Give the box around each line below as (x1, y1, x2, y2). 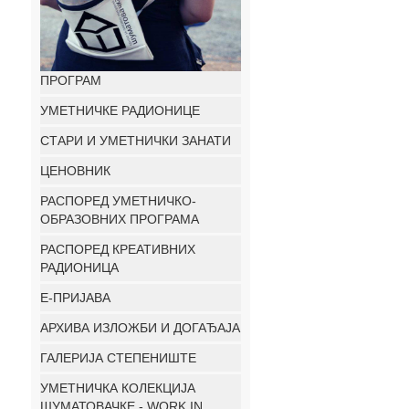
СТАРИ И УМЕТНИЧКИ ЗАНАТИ (40, 133, 231, 148)
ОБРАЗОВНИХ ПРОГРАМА (40, 212, 199, 226)
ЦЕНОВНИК (40, 163, 110, 178)
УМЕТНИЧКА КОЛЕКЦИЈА (40, 381, 195, 395)
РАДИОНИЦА (40, 260, 119, 275)
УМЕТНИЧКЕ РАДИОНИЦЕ (40, 103, 200, 118)
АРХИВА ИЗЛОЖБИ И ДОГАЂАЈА (40, 320, 240, 335)
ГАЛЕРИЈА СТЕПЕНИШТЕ (40, 351, 196, 365)
